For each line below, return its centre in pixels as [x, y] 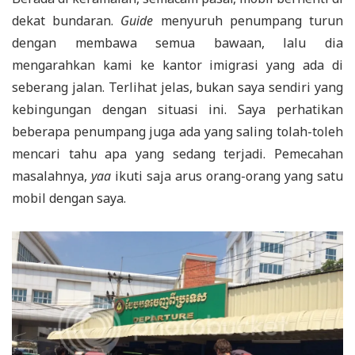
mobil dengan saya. [69, 198]
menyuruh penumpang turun [248, 20]
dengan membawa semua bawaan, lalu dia [177, 42]
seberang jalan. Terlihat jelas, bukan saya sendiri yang [177, 87]
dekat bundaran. [67, 20]
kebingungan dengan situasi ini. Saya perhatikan [177, 109]
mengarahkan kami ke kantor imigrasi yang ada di [177, 65]
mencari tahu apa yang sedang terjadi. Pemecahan [177, 153]
